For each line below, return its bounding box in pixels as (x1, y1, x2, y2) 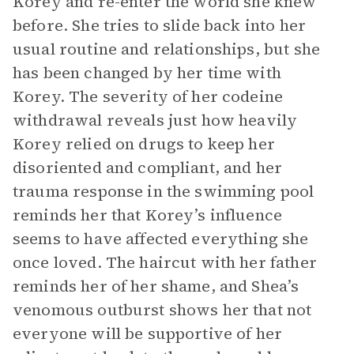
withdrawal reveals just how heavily (13, 109, 298, 131)
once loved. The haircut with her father (13, 251, 317, 273)
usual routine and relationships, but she (13, 38, 320, 60)
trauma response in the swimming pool (13, 180, 314, 202)
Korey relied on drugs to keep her (13, 133, 275, 155)
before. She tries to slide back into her (13, 14, 306, 36)
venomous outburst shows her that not (13, 299, 312, 321)
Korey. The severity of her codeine (13, 85, 284, 107)
